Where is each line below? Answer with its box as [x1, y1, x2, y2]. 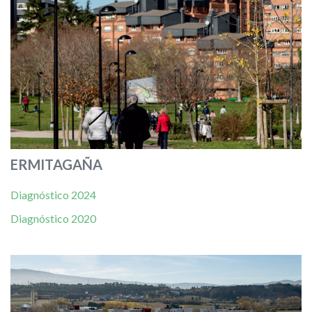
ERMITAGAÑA [10, 155, 105, 173]
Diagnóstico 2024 [10, 187, 96, 201]
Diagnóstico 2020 [10, 211, 96, 225]
